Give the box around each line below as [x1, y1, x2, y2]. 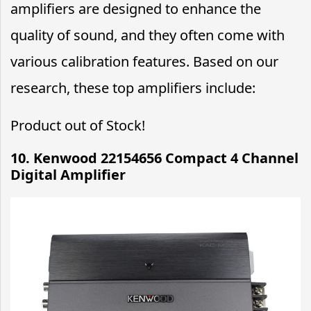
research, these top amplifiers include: [10, 78, 255, 97]
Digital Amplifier [10, 165, 126, 184]
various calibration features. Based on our [10, 52, 278, 71]
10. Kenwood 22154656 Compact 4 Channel [10, 149, 299, 167]
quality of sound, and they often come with [10, 26, 285, 44]
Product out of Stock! [10, 116, 145, 135]
